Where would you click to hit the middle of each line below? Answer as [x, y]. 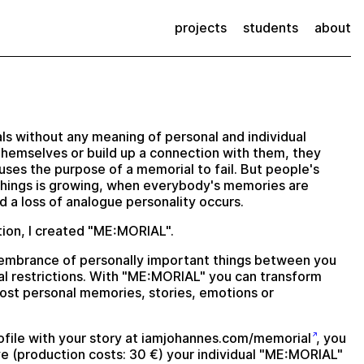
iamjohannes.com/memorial [226, 338]
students [271, 28]
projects [201, 28]
